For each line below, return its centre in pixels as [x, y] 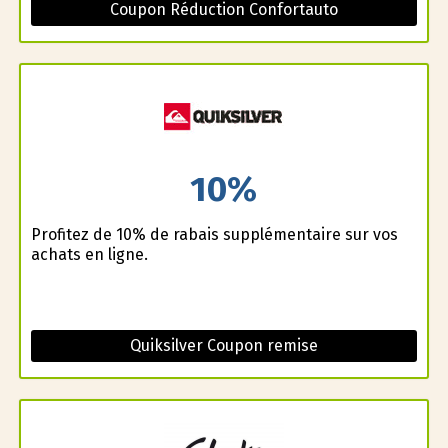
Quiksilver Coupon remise [223, 345]
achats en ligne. [89, 254]
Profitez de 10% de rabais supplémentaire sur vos [214, 234]
